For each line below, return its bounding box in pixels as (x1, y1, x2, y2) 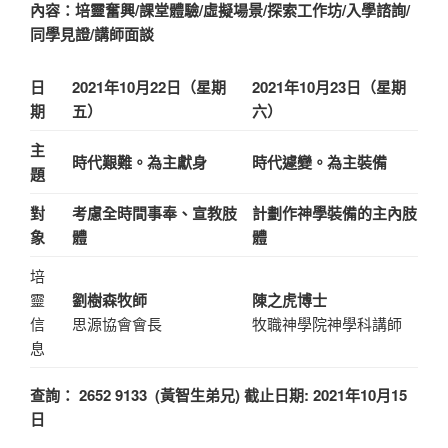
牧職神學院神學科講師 (251, 313, 402, 335)
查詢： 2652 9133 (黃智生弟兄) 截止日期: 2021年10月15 (30, 384, 407, 407)
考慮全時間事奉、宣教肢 (71, 202, 237, 225)
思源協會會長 (71, 313, 162, 335)
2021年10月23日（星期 (251, 76, 406, 99)
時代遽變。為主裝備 (251, 151, 387, 174)
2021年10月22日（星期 (71, 76, 226, 99)
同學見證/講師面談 (30, 22, 154, 45)
